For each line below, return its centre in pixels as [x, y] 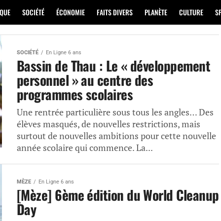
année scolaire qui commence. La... [85, 148]
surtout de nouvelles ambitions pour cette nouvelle [116, 136]
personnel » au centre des [85, 80]
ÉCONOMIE [71, 12]
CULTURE [191, 12]
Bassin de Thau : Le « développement [113, 66]
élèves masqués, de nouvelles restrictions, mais [109, 124]
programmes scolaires [75, 94]
